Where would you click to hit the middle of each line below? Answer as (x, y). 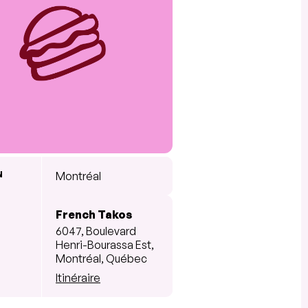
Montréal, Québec (101, 258)
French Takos (94, 214)
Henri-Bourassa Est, (105, 244)
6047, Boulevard (96, 231)
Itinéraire (78, 277)
